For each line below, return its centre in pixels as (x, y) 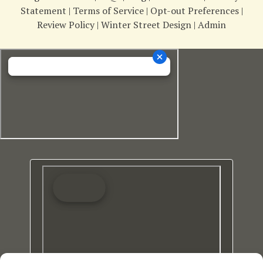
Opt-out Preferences (194, 10)
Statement (43, 10)
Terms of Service (108, 10)
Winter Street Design (146, 24)
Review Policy (66, 24)
